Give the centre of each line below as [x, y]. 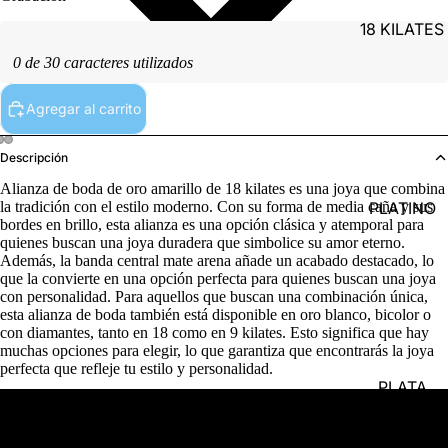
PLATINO [402, 207]
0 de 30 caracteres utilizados [102, 62]
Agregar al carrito [83, 109]
